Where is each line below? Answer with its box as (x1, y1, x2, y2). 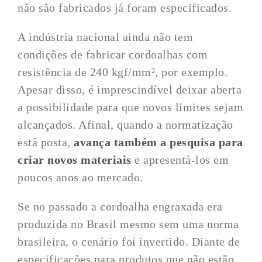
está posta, (18, 136, 74, 149)
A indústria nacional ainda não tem (18, 30, 194, 43)
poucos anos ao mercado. (18, 171, 143, 184)
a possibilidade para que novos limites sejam (18, 101, 244, 113)
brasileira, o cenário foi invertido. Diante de (18, 235, 240, 248)
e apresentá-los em (131, 153, 229, 166)
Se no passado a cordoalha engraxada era (18, 200, 223, 213)
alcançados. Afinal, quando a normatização (18, 118, 233, 131)
